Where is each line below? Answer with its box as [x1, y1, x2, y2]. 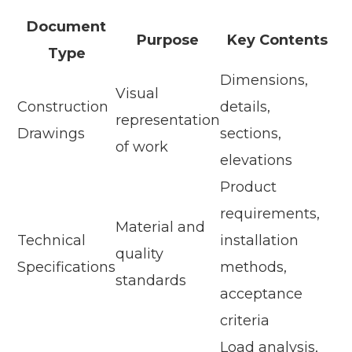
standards [115, 272, 187, 290]
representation [115, 112, 221, 130]
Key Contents [226, 31, 328, 49]
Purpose [137, 31, 200, 49]
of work [115, 138, 169, 156]
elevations [220, 152, 293, 170]
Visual [115, 85, 159, 103]
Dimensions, [220, 71, 309, 90]
